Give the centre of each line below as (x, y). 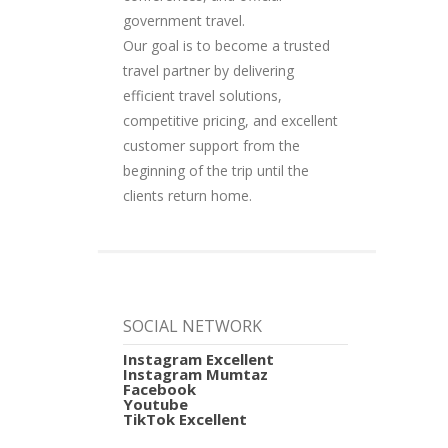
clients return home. (188, 196)
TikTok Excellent (185, 419)
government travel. (184, 21)
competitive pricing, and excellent (231, 121)
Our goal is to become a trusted (227, 46)
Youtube (156, 404)
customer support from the (212, 146)
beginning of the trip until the (216, 171)
